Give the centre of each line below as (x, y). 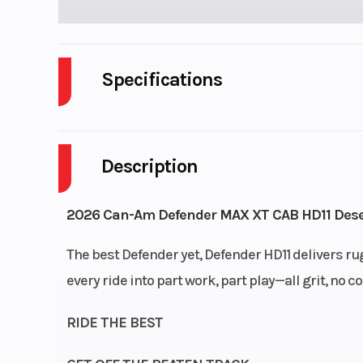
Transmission (130, 342)
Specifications (161, 80)
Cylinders (117, 123)
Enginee (113, 166)
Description (149, 167)
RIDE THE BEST (114, 322)
